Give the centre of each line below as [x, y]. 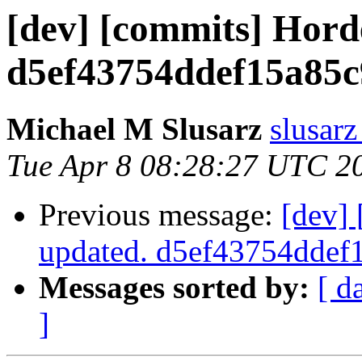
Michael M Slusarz [134, 129]
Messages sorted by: [174, 288]
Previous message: [160, 215]
